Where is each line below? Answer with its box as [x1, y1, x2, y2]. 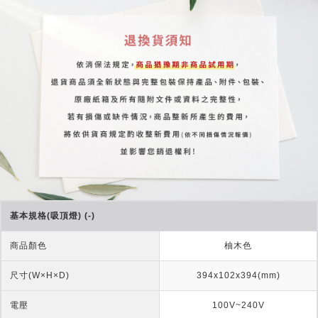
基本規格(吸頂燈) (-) [10, 211, 95, 221]
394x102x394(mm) [196, 270, 280, 281]
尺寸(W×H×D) [10, 270, 70, 281]
